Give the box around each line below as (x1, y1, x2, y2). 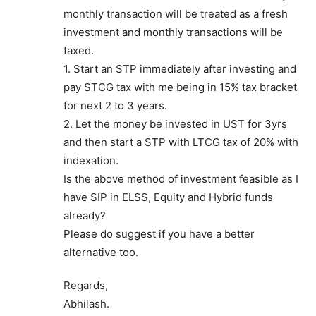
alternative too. (63, 245, 138, 259)
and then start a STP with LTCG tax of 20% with (63, 135, 298, 149)
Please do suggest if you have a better (63, 226, 255, 241)
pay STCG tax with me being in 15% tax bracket (63, 80, 297, 94)
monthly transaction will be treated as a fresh (63, 6, 288, 20)
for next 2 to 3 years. (63, 98, 167, 112)
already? (63, 208, 106, 222)
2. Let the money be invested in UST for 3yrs (63, 116, 287, 130)
